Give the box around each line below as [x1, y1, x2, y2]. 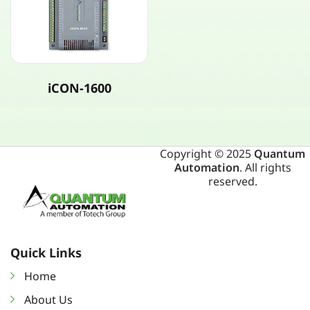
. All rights [239, 160, 291, 176]
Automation [174, 160, 239, 176]
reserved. [208, 174, 257, 190]
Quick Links [10, 244, 82, 262]
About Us [24, 292, 73, 308]
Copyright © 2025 [160, 146, 254, 162]
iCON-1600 [47, 80, 111, 97]
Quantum [254, 146, 305, 162]
